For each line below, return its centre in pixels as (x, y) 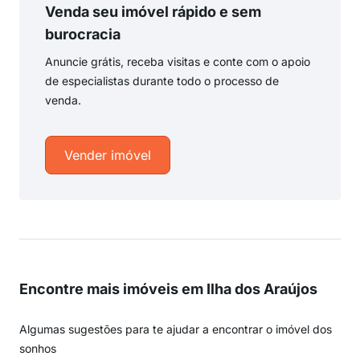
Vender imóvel (108, 155)
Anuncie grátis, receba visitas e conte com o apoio (178, 61)
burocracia (83, 34)
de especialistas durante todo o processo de (162, 81)
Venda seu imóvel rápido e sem (153, 12)
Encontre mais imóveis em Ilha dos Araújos (168, 289)
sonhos (38, 348)
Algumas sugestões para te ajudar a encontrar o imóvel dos (176, 329)
